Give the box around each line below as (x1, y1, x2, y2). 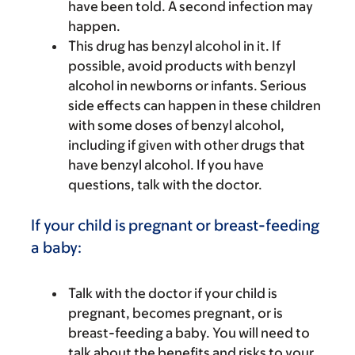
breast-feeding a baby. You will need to (68, 325, 310, 341)
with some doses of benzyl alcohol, (68, 117, 284, 133)
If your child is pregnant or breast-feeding (31, 216, 319, 234)
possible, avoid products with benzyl (68, 58, 296, 74)
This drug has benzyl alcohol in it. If (68, 38, 281, 54)
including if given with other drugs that (68, 137, 305, 153)
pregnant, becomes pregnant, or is (68, 305, 283, 321)
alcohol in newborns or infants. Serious (68, 78, 307, 94)
